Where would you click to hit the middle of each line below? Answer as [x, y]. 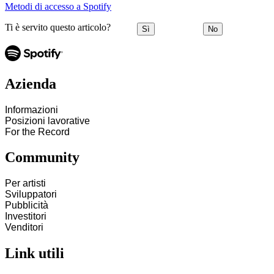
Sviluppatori [31, 194]
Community [42, 157]
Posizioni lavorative [47, 120]
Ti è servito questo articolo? [58, 28]
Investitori [26, 217]
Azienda [31, 83]
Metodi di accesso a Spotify [58, 7]
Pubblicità [27, 206]
